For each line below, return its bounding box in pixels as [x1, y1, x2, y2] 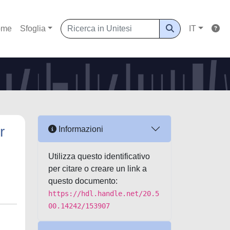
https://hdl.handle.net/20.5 [48, 189, 159, 198]
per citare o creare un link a [48, 164, 147, 173]
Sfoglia [20, 24, 46, 33]
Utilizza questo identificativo [48, 152, 150, 161]
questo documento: [48, 177, 118, 185]
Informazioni [56, 124, 103, 133]
